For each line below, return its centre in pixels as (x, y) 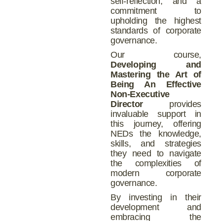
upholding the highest (156, 21)
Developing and (156, 64)
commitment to (156, 11)
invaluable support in (156, 114)
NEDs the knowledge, (156, 133)
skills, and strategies (156, 143)
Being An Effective (156, 84)
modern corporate (156, 173)
